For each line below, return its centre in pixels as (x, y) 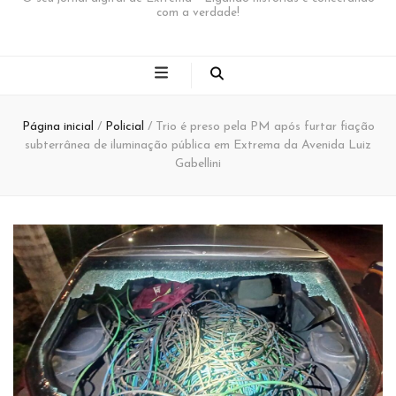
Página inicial (57, 126)
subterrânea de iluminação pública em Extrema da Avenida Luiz (198, 145)
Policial (126, 126)
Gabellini (198, 164)
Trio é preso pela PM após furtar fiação (265, 126)
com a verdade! (198, 12)
